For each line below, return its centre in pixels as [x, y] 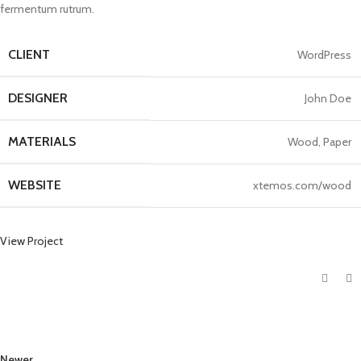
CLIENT [29, 55]
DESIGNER [38, 98]
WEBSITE [35, 185]
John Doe [328, 99]
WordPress [324, 55]
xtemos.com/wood [302, 186]
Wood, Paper [320, 142]
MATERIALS [42, 142]
